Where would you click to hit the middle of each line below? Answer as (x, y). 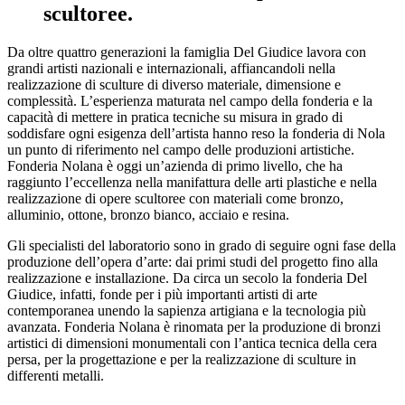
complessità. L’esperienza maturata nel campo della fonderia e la (190, 100)
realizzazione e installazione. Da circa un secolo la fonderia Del (187, 278)
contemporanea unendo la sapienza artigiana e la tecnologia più (187, 310)
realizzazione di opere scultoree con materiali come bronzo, (175, 198)
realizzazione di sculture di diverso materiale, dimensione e (174, 84)
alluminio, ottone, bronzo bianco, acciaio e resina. (148, 214)
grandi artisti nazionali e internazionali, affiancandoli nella (171, 68)
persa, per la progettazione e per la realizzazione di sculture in (182, 359)
